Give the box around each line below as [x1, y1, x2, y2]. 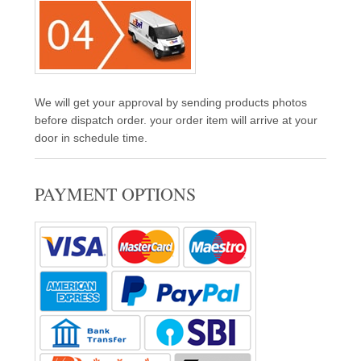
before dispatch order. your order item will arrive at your [34, 114, 317, 127]
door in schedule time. [34, 131, 147, 144]
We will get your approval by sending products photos [34, 96, 307, 109]
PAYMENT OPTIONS [34, 182, 196, 205]
